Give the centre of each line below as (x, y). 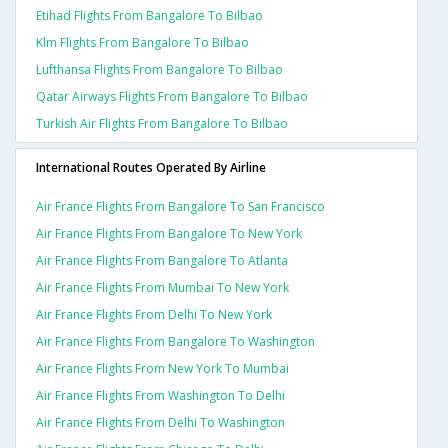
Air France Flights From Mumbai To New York (162, 288)
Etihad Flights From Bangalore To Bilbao (149, 16)
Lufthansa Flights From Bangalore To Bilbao (159, 70)
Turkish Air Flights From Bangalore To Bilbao (162, 124)
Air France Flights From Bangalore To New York (169, 234)
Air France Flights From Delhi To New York (154, 315)
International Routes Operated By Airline (151, 168)
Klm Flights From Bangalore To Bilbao (142, 43)
